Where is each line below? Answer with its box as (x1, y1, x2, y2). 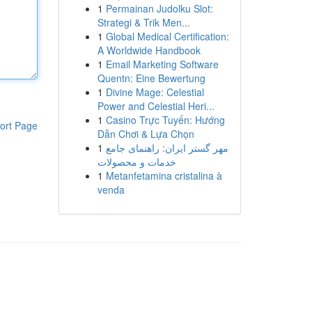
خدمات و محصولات (97, 155, 176, 169)
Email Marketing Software (105, 57, 219, 71)
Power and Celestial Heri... (97, 99, 214, 113)
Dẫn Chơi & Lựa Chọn (97, 127, 194, 141)
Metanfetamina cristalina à (105, 169, 222, 182)
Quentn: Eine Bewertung (97, 71, 205, 85)
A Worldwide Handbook (97, 43, 201, 57)
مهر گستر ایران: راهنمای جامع (105, 141, 228, 155)
